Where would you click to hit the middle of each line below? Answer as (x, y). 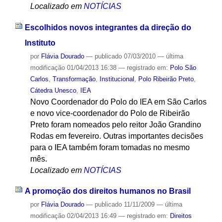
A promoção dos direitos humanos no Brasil (108, 191)
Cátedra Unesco (53, 90)
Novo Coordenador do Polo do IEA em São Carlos (118, 102)
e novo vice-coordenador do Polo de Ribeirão (110, 113)
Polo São (183, 67)
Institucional (117, 79)
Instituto (40, 43)
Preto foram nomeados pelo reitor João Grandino (115, 124)
